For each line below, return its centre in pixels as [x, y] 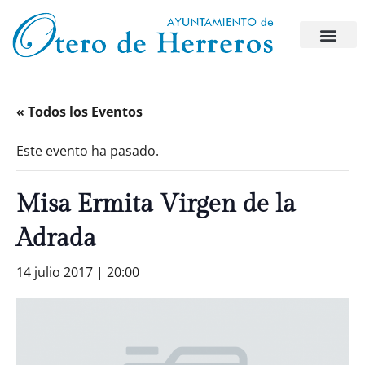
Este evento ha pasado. [88, 151]
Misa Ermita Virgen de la [156, 204]
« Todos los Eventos [79, 112]
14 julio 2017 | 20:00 [78, 272]
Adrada [56, 239]
